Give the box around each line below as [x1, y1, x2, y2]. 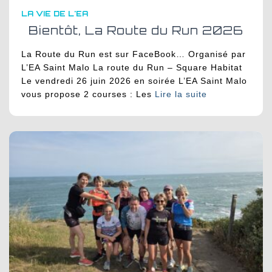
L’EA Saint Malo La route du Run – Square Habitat [21, 63, 242, 73]
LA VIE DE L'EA [21, 9, 88, 19]
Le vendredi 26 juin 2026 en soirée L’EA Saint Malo [21, 76, 247, 86]
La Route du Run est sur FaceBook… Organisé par [21, 49, 246, 59]
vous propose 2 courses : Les [21, 89, 152, 100]
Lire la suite [155, 89, 207, 100]
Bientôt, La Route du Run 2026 [29, 23, 243, 38]
